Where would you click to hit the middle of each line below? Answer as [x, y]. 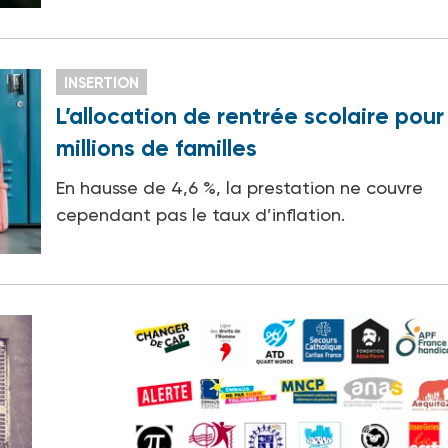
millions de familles [157, 147]
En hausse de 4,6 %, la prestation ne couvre [240, 187]
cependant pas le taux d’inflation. [201, 214]
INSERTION [102, 82]
